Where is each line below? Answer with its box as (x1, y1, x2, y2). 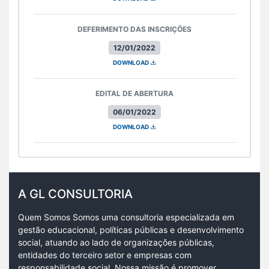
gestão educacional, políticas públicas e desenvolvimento (18, 224, 244, 235)
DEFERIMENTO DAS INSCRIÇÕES (77, 24, 192, 34)
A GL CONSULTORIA (18, 186, 133, 201)
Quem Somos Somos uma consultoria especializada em (18, 211, 234, 222)
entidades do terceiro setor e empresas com (18, 249, 192, 260)
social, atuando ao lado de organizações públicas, (18, 237, 214, 247)
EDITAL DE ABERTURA (95, 88, 174, 98)
